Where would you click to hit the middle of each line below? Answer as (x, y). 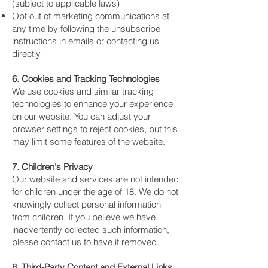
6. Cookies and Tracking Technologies (86, 79)
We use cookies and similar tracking (83, 91)
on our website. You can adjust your (81, 116)
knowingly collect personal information (86, 204)
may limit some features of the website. (89, 141)
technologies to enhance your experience (92, 104)
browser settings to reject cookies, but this (95, 129)
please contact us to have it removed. (86, 242)
